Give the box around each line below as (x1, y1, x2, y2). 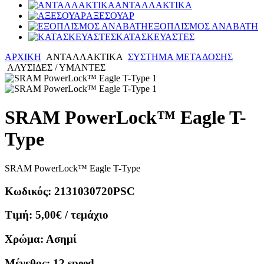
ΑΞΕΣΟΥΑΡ (86, 11, 134, 21)
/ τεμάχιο (65, 209, 108, 222)
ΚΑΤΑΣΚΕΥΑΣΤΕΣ (116, 32, 194, 42)
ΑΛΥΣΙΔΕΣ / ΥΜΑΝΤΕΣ (7, 62, 105, 72)
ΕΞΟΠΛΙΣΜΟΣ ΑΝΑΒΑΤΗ (148, 21, 258, 31)
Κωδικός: (5, 184, 54, 197)
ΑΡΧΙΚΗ (5, 52, 41, 62)
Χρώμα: (5, 233, 46, 246)
